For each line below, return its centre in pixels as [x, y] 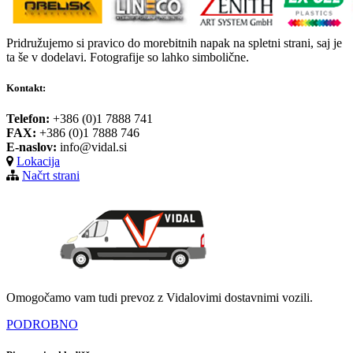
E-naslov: [32, 147]
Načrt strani [51, 176]
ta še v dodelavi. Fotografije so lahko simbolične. [128, 57]
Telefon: [28, 119]
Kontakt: [26, 87]
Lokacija [38, 162]
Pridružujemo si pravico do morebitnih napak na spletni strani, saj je [174, 43]
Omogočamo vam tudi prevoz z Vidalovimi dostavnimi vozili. [160, 298]
